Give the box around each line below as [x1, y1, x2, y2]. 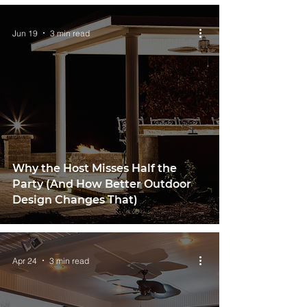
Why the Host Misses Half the [12, 162, 177, 175]
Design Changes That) [12, 193, 138, 206]
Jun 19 [12, 27, 38, 38]
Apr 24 [12, 255, 37, 266]
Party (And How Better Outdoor [12, 177, 191, 191]
